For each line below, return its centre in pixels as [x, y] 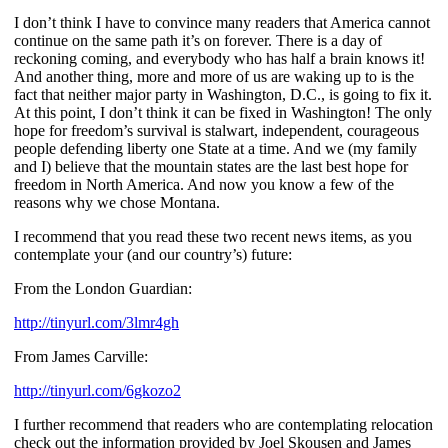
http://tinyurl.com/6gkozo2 [97, 390]
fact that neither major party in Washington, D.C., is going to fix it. [223, 94]
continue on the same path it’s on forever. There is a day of [198, 40]
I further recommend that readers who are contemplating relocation [223, 424]
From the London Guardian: [103, 288]
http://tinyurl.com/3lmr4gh [96, 322]
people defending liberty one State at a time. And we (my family [215, 148]
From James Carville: [81, 356]
